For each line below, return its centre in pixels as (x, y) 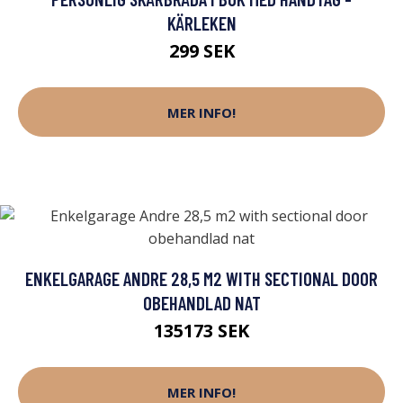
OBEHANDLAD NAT (201, 303)
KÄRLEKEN (201, 23)
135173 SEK (201, 331)
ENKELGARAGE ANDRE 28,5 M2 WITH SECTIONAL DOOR (201, 279)
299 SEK (201, 51)
